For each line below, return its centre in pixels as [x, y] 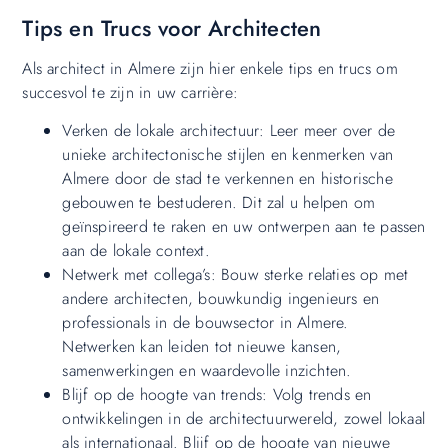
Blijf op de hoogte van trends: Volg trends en [217, 395]
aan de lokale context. [136, 251]
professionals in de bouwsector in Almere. [205, 323]
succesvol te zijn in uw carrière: [130, 92]
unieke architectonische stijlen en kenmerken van [227, 155]
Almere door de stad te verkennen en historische [227, 179]
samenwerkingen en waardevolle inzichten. [207, 371]
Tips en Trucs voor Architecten [172, 27]
